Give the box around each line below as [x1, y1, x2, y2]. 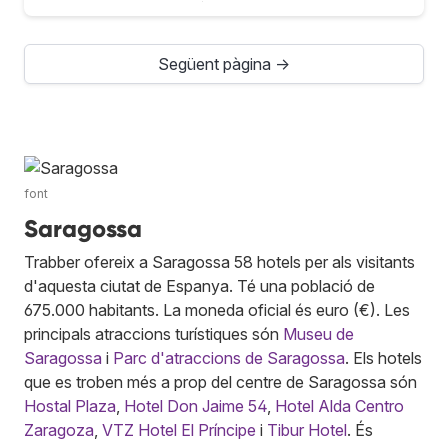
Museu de [283, 323, 354, 344]
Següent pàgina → [158, 53, 290, 74]
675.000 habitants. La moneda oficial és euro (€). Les [24, 299, 410, 320]
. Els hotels [345, 347, 422, 368]
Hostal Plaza [24, 395, 116, 416]
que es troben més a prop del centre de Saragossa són [24, 371, 417, 392]
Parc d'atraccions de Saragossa [113, 347, 345, 368]
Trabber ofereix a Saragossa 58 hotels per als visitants [24, 251, 415, 272]
